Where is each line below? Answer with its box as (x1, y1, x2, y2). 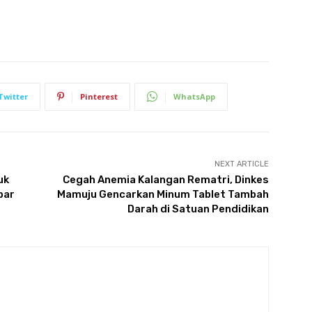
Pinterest (80, 91, 118, 102)
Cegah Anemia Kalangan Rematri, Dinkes (62, 173, 269, 186)
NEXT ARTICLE (214, 159, 269, 169)
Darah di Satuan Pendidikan (127, 202, 269, 215)
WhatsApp (173, 91, 215, 102)
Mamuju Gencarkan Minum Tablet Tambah (56, 187, 269, 201)
